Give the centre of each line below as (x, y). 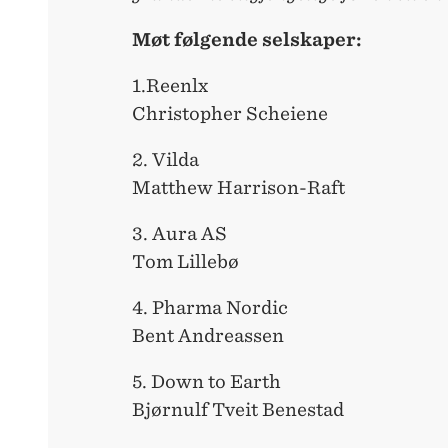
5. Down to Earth (210, 382)
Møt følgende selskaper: (247, 40)
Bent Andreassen (208, 336)
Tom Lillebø (185, 262)
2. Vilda (165, 160)
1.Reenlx (170, 86)
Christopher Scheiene (230, 114)
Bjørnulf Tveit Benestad (238, 410)
